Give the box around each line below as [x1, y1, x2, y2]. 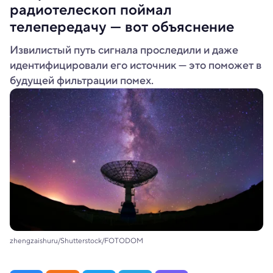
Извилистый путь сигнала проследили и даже [10, 42, 238, 58]
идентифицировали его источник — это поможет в [10, 57, 261, 73]
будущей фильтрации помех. [10, 73, 154, 88]
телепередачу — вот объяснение [10, 16, 234, 38]
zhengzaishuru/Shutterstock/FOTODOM [10, 235, 143, 246]
